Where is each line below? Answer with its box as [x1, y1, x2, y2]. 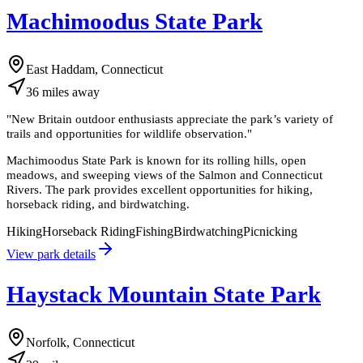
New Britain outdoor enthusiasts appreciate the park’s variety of [11, 112, 333, 126]
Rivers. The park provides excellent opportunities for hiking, [6, 182, 313, 197]
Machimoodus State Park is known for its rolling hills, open [6, 153, 306, 168]
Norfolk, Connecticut [26, 335, 135, 349]
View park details [6, 246, 96, 261]
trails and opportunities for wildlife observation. [6, 126, 247, 141]
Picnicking [243, 224, 297, 238]
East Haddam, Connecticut [26, 62, 163, 77]
